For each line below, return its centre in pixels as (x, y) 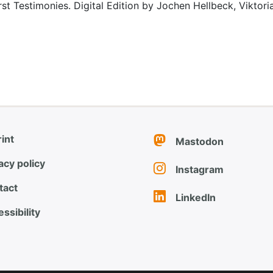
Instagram (200, 169)
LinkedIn (196, 197)
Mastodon (200, 141)
